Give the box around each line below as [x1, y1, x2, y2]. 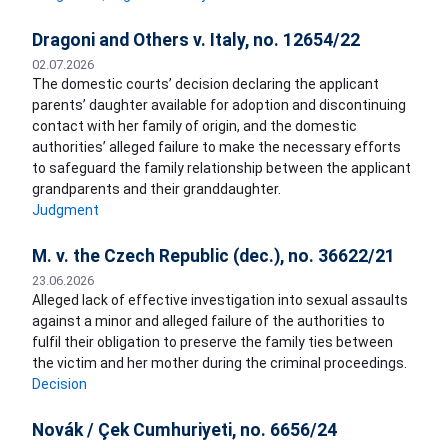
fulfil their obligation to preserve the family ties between [32, 334, 393, 351]
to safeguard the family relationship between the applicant [32, 160, 411, 177]
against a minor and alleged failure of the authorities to [32, 313, 385, 330]
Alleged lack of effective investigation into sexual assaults [32, 292, 408, 309]
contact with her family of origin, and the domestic [32, 118, 357, 135]
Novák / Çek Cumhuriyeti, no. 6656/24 [32, 420, 337, 441]
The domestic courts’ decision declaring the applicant [32, 76, 379, 93]
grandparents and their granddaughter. [32, 181, 281, 198]
